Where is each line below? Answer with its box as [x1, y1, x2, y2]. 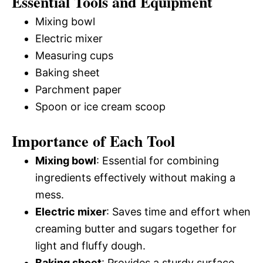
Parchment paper [35, 83, 122, 96]
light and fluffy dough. [35, 240, 146, 252]
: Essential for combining [96, 154, 219, 167]
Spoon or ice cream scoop [35, 100, 166, 113]
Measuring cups [35, 49, 113, 62]
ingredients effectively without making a [35, 171, 235, 184]
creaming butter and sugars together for [35, 222, 237, 235]
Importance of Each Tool [12, 130, 175, 152]
